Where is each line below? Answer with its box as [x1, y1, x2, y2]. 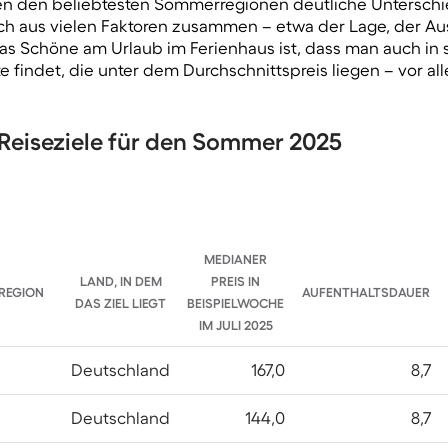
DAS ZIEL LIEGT [75, 296, 166, 312]
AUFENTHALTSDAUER [302, 285, 430, 301]
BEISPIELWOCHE [187, 296, 284, 312]
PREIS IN [211, 274, 260, 290]
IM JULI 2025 [198, 318, 273, 334]
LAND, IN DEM [79, 274, 162, 290]
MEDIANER [204, 252, 267, 268]
